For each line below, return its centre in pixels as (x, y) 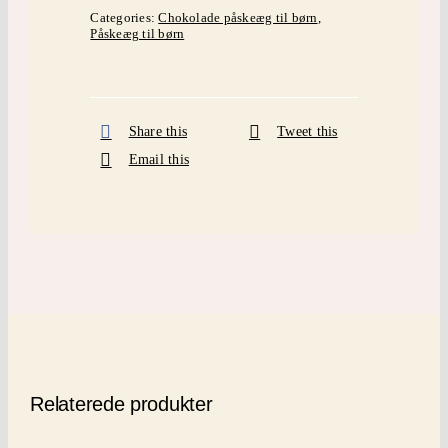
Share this (158, 132)
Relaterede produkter (121, 404)
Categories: (124, 18)
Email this (159, 160)
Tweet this (307, 132)
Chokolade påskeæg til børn (238, 18)
